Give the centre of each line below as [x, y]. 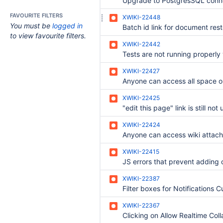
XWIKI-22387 [141, 178]
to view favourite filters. [48, 36]
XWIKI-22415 [141, 152]
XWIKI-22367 [141, 205]
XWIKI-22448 [141, 17]
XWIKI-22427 [141, 71]
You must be [31, 26]
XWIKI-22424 [141, 125]
